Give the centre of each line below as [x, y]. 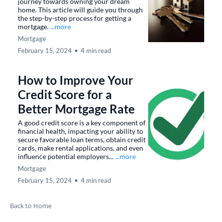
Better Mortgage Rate [76, 109]
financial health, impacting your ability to [81, 131]
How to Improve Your [76, 80]
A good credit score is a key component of [82, 123]
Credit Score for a [65, 94]
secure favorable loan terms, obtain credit [82, 139]
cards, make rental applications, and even [81, 148]
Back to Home [31, 206]
